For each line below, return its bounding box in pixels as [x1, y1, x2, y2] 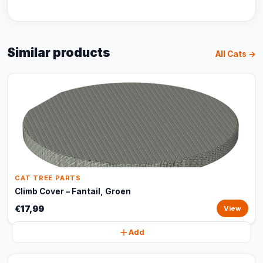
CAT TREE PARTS [15, 174, 81, 182]
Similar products [7, 45, 110, 60]
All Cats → [215, 49, 256, 59]
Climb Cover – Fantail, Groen [15, 187, 131, 196]
